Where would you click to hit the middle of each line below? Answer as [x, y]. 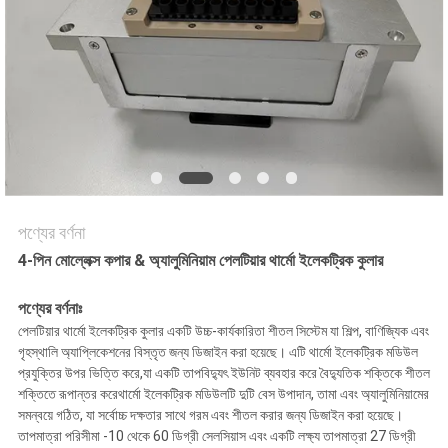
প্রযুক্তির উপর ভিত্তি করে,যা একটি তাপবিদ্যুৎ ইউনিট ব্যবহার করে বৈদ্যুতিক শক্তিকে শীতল [223, 373]
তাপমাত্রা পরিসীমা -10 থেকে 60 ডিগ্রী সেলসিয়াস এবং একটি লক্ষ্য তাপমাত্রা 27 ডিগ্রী [216, 436]
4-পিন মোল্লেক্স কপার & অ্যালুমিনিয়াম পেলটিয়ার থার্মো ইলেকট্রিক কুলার [200, 261]
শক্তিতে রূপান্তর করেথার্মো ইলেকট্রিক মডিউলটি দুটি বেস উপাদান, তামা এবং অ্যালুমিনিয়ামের [223, 394]
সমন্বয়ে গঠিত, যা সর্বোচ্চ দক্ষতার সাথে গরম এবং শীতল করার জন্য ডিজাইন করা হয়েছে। [210, 415]
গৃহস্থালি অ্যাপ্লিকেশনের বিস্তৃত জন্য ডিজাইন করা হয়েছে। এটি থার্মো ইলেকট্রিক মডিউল [217, 352]
